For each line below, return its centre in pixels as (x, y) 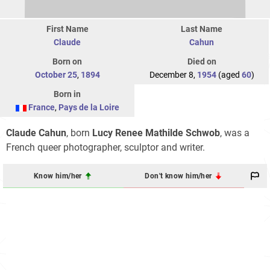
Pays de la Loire (89, 108)
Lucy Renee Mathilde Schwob (156, 133)
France (41, 108)
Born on (67, 62)
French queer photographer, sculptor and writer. (105, 148)
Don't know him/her (179, 176)
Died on (202, 62)
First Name (67, 29)
